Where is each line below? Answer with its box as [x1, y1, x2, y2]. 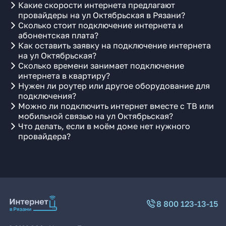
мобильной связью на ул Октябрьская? [18, 111, 173, 121]
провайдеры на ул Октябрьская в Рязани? [18, 10, 185, 20]
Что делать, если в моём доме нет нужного [18, 121, 190, 131]
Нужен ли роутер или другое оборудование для [18, 81, 210, 91]
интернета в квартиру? [18, 71, 110, 81]
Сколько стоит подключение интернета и [18, 20, 183, 30]
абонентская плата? [18, 30, 98, 40]
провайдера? [18, 131, 71, 141]
